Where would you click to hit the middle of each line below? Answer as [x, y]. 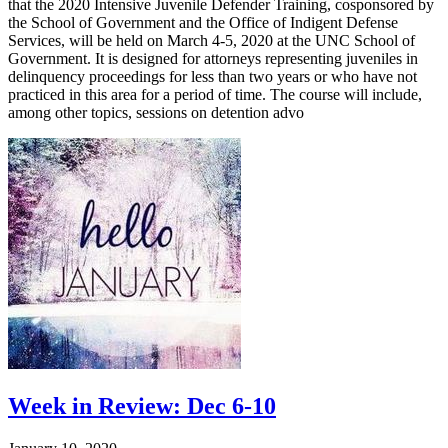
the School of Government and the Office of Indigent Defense [203, 22]
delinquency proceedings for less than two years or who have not [212, 76]
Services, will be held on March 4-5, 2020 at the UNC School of [211, 40]
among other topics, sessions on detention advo [156, 112]
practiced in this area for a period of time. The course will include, [215, 94]
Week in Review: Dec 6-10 [142, 405]
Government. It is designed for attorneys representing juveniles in [213, 58]
